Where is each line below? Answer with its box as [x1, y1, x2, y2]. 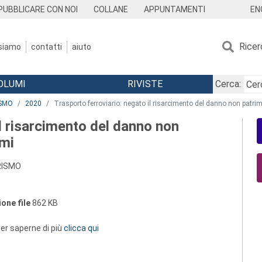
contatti [31, 42, 62, 51]
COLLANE [94, 5, 129, 14]
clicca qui [64, 223, 99, 233]
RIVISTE [127, 78, 163, 89]
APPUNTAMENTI [143, 5, 205, 14]
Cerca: [215, 78, 241, 89]
